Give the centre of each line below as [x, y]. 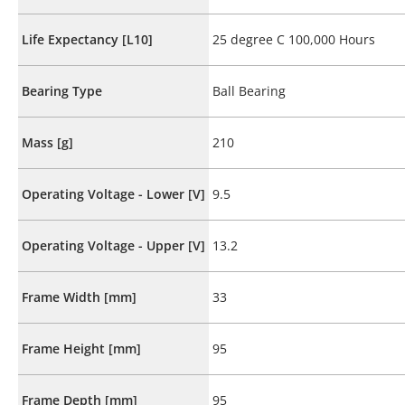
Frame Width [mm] [79, 297]
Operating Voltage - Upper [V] [113, 245]
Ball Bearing [249, 90]
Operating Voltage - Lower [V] [113, 193]
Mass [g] [47, 142]
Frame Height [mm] [81, 348]
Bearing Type [62, 90]
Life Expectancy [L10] [87, 39]
